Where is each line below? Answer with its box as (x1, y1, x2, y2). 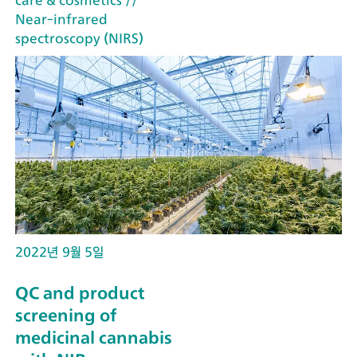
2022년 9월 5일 (15, 243, 104, 260)
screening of (15, 305, 116, 326)
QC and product (15, 283, 144, 304)
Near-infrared (15, 10, 108, 27)
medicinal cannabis (15, 328, 172, 348)
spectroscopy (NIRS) (15, 29, 143, 46)
